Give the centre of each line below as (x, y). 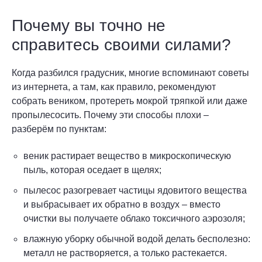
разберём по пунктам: (59, 129)
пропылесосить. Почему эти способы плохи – (110, 115)
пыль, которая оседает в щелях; (92, 170)
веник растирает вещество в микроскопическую (127, 156)
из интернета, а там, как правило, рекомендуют (114, 87)
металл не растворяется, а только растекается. (125, 253)
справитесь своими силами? (121, 44)
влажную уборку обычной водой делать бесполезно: (137, 239)
